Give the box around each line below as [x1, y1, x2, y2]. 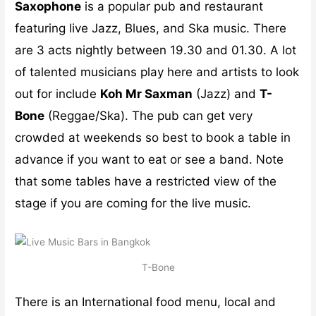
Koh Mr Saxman [100, 86, 193, 101]
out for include [15, 86, 101, 101]
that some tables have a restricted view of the [15, 174, 277, 188]
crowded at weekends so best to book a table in [15, 130, 291, 145]
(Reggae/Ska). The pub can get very [44, 108, 253, 123]
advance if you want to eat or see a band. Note [15, 152, 284, 166]
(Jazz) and [193, 86, 260, 101]
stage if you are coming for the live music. [15, 195, 252, 210]
